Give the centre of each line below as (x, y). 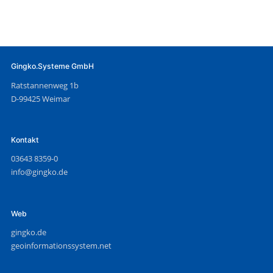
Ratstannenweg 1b (44, 85)
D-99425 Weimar (40, 98)
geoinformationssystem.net (61, 246)
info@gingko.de (39, 172)
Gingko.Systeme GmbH (52, 66)
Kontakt (25, 140)
